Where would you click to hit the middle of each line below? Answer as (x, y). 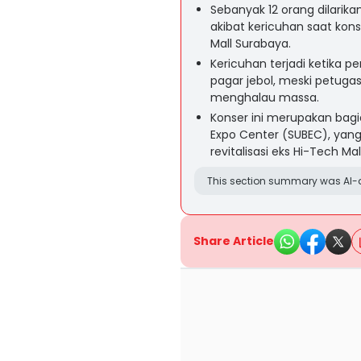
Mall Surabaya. (251, 44)
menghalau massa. (265, 98)
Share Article (234, 241)
